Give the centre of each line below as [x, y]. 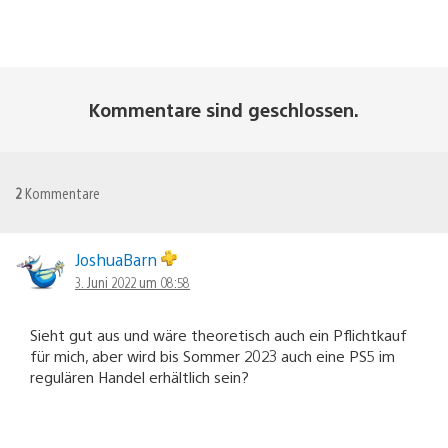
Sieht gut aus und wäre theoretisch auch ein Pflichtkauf [218, 334]
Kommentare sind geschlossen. [224, 109]
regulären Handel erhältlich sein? [139, 376]
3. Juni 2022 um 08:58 [132, 281]
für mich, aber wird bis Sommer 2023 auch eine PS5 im [212, 355]
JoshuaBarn [118, 259]
